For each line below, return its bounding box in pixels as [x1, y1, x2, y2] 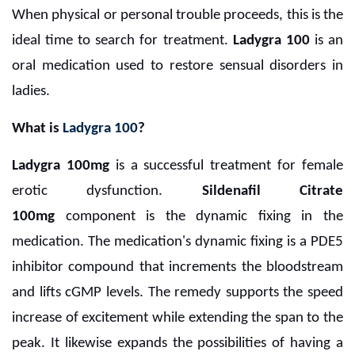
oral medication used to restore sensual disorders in [12, 59, 343, 74]
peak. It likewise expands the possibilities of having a [12, 336, 343, 352]
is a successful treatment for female [109, 158, 344, 174]
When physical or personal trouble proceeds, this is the [12, 8, 343, 24]
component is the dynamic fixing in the [55, 209, 343, 225]
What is [12, 121, 63, 137]
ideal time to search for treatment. [12, 33, 233, 49]
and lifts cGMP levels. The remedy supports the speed [12, 285, 343, 301]
